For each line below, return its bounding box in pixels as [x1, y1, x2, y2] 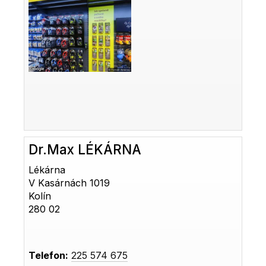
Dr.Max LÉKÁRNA [28, 141, 142, 158]
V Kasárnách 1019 [28, 177, 110, 189]
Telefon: [28, 249, 69, 262]
